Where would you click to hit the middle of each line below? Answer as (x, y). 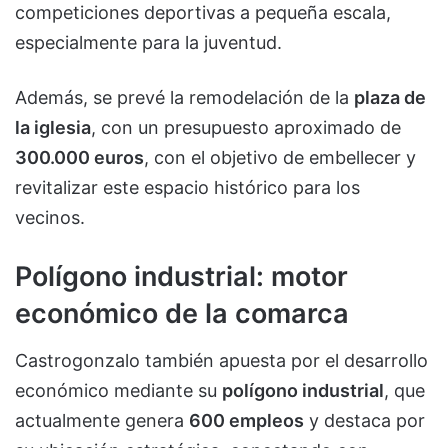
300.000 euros (79, 158)
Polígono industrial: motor (181, 277)
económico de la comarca (182, 314)
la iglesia (53, 128)
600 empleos (246, 420)
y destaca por (364, 420)
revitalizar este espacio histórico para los (187, 188)
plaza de (390, 98)
